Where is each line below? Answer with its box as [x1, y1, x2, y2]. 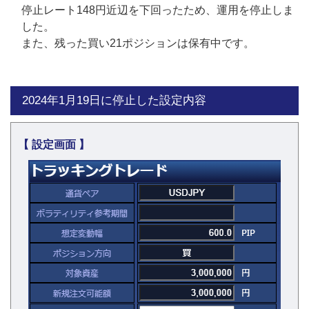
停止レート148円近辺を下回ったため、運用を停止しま [21, 3, 294, 16]
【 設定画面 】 [18, 138, 90, 150]
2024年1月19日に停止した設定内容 [22, 93, 206, 107]
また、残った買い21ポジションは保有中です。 [21, 37, 255, 49]
